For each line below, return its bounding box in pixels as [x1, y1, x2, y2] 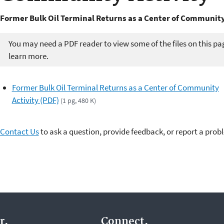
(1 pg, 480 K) [60, 96, 96, 105]
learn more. [8, 50, 48, 61]
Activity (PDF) [11, 94, 59, 106]
